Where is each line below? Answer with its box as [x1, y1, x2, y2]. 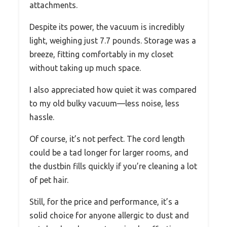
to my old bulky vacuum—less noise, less [29, 98, 179, 108]
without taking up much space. [29, 63, 141, 72]
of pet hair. [29, 175, 68, 184]
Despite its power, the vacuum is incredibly [29, 22, 184, 31]
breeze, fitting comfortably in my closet [29, 49, 173, 59]
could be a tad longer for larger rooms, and [29, 147, 188, 157]
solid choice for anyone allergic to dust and [29, 210, 189, 220]
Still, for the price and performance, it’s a [29, 197, 179, 206]
